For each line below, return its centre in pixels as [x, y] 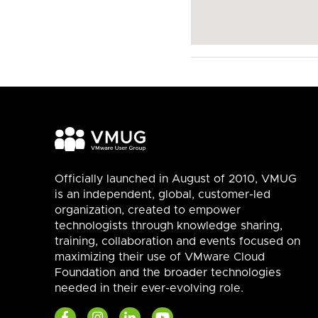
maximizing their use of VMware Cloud [160, 257]
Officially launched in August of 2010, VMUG [176, 179]
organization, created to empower [148, 210]
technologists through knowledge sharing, [169, 225]
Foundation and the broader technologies [168, 272]
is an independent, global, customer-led [163, 194]
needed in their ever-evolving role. [149, 288]
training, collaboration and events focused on [177, 241]
